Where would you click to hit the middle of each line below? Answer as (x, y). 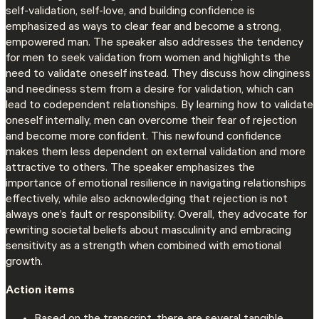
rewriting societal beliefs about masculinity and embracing (148, 231)
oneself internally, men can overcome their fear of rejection (151, 121)
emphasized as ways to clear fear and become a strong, (143, 27)
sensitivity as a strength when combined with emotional (143, 247)
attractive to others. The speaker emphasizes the (130, 168)
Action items (40, 291)
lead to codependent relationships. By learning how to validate (159, 106)
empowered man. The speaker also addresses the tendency (155, 43)
